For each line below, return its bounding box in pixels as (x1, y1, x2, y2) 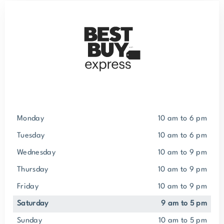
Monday (23, 115, 44, 122)
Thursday (21, 166, 48, 173)
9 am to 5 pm (165, 200, 207, 207)
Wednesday (23, 149, 55, 156)
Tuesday (20, 132, 45, 139)
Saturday (21, 200, 48, 207)
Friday (20, 183, 38, 190)
